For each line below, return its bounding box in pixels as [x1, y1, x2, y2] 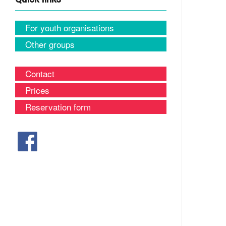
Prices [25, 84, 49, 96]
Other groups [25, 38, 75, 50]
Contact [25, 67, 54, 80]
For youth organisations [25, 21, 114, 34]
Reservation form [25, 100, 91, 113]
